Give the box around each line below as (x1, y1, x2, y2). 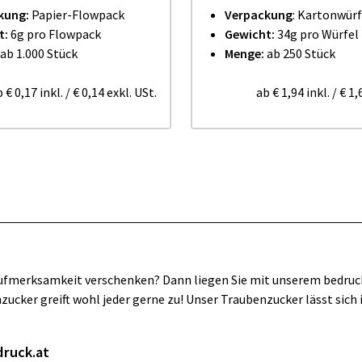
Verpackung (225, 6, 293, 23)
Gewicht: (225, 26, 275, 42)
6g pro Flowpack (8, 26, 101, 42)
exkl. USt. (104, 84, 157, 100)
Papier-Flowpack (29, 6, 124, 23)
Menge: (225, 45, 264, 61)
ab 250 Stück (264, 45, 335, 61)
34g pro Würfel (275, 26, 359, 42)
